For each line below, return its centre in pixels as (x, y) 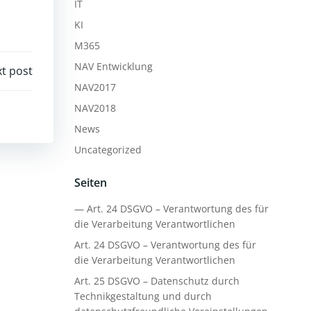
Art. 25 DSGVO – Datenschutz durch (157, 281)
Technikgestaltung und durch (143, 296)
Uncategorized (108, 150)
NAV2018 (95, 108)
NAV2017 (95, 87)
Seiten (90, 183)
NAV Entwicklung (113, 66)
